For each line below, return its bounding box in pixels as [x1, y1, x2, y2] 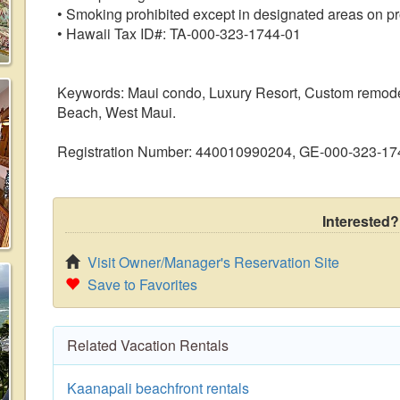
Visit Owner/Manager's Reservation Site [87, 252, 339, 272]
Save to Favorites [87, 274, 197, 295]
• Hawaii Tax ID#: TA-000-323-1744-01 [57, 23, 301, 44]
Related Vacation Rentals [67, 335, 229, 355]
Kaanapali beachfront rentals [67, 378, 249, 398]
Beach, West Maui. [57, 102, 176, 122]
